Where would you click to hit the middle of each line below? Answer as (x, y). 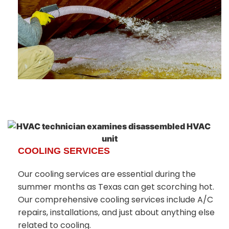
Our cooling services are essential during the (107, 174)
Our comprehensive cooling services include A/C (116, 200)
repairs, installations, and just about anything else (116, 213)
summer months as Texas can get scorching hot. (116, 187)
